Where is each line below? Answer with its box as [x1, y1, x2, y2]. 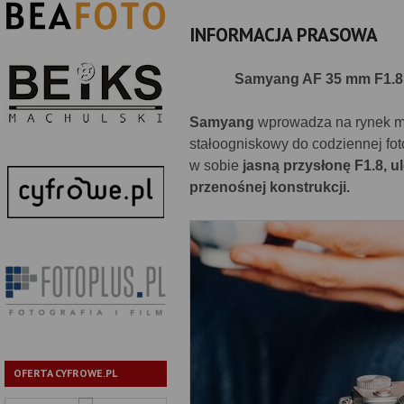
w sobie [189, 158, 243, 173]
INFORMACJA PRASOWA [189, 23, 378, 47]
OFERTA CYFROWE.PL [14, 366, 117, 381]
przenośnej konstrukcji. [189, 179, 350, 195]
